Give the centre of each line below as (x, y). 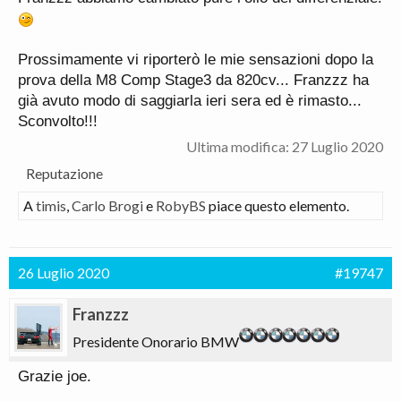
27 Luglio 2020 (337, 146)
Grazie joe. (55, 376)
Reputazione (64, 173)
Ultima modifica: (239, 146)
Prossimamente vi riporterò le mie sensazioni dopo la (196, 60)
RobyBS (181, 205)
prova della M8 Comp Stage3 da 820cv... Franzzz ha (193, 80)
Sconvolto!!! (58, 121)
